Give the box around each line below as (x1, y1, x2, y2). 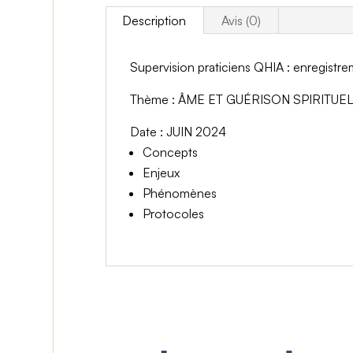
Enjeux (143, 164, 180, 180)
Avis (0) (221, 12, 262, 28)
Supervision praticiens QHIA (130, 58, 284, 75)
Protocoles (143, 205, 205, 221)
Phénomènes (143, 184, 217, 201)
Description (122, 12, 187, 28)
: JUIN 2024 (157, 123, 227, 139)
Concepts (143, 143, 199, 160)
